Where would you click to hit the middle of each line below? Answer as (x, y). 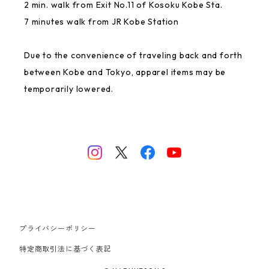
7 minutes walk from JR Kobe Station (101, 22)
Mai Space (31, 249)
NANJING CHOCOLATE (57, 103)
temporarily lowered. (69, 89)
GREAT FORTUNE (45, 29)
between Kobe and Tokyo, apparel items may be (125, 72)
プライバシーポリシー (58, 228)
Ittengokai (31, 139)
